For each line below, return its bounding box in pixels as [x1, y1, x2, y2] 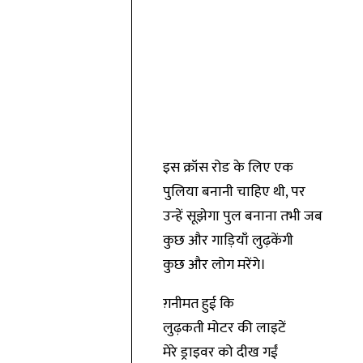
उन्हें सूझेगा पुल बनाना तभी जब [162, 204, 322, 228]
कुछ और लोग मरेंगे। [162, 253, 266, 277]
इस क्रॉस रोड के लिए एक [162, 156, 293, 180]
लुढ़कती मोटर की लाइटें [162, 316, 286, 340]
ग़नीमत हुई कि [162, 292, 234, 316]
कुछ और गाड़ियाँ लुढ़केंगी [162, 228, 293, 253]
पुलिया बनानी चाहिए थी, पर [162, 180, 305, 204]
